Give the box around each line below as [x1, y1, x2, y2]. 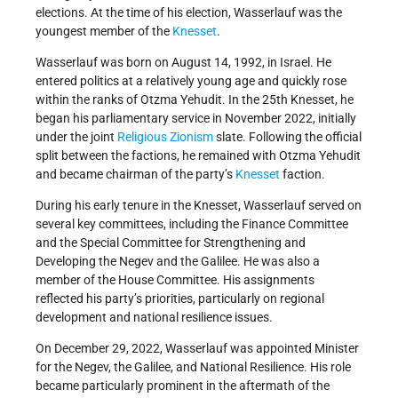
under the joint [36, 130, 117, 145]
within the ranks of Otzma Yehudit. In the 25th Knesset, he [36, 92, 354, 107]
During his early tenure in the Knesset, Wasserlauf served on [36, 198, 362, 213]
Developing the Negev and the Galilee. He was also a [36, 254, 320, 269]
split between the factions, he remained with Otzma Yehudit [36, 148, 361, 163]
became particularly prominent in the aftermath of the [36, 378, 330, 394]
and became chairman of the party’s [36, 167, 235, 182]
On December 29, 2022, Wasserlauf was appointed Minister [36, 341, 359, 356]
